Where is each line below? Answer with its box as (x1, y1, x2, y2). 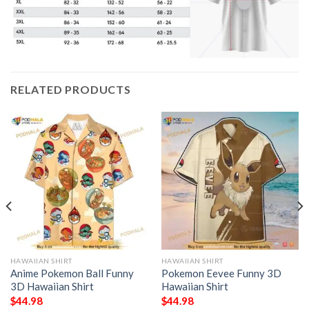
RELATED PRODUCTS (10, 83, 131, 97)
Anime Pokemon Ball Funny (10, 267, 134, 280)
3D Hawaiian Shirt (10, 280, 94, 293)
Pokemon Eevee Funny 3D (161, 267, 281, 280)
